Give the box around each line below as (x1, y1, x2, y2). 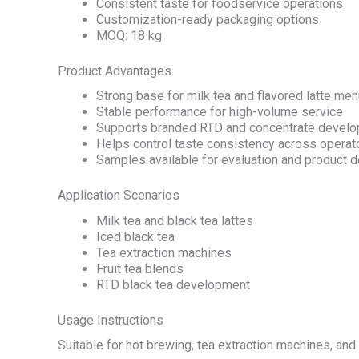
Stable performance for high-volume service (96, 104, 343, 120)
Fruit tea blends (96, 260, 184, 276)
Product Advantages (58, 63, 171, 79)
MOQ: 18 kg (96, 28, 162, 44)
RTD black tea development (96, 276, 250, 292)
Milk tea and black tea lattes (96, 212, 253, 228)
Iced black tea (96, 228, 175, 244)
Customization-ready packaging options (96, 12, 319, 28)
